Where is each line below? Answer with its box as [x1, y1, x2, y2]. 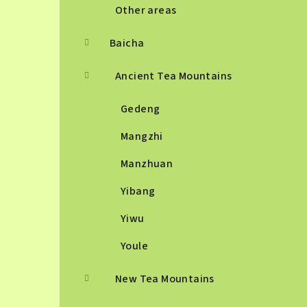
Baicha [110, 36, 145, 51]
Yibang [121, 184, 156, 199]
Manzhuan [121, 156, 173, 171]
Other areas [115, 3, 177, 18]
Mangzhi [121, 129, 163, 144]
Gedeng [121, 101, 160, 116]
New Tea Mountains [115, 271, 214, 286]
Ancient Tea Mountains [115, 69, 232, 84]
